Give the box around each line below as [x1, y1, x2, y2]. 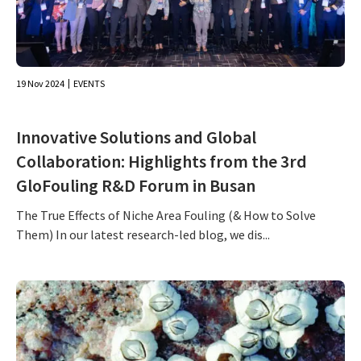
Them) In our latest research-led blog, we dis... [16, 226, 270, 243]
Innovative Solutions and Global [16, 126, 256, 149]
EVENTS [73, 77, 105, 90]
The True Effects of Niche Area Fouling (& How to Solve [16, 207, 316, 224]
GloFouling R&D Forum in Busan [16, 174, 255, 197]
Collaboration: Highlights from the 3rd [16, 150, 307, 173]
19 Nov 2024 [16, 77, 64, 90]
